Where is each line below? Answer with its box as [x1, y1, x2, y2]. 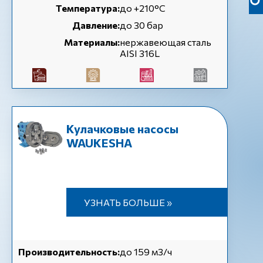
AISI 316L [120, 48, 160, 59]
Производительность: [18, 246, 120, 257]
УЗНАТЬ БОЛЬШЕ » [83, 197, 172, 208]
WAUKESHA [66, 136, 132, 150]
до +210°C [120, 2, 166, 14]
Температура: [56, 2, 120, 14]
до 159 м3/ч [120, 246, 172, 257]
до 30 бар [120, 19, 163, 31]
